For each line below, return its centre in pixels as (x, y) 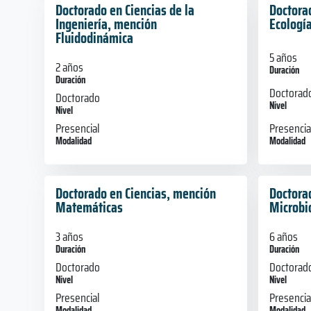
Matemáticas (89, 207)
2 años (69, 67)
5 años (283, 58)
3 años (69, 236)
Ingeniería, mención (106, 24)
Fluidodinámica (94, 37)
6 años (283, 236)
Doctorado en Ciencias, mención (136, 193)
